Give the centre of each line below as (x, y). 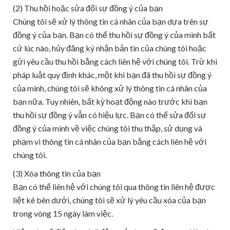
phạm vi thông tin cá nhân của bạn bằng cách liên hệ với (110, 141)
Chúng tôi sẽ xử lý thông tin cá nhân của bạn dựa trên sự (111, 21)
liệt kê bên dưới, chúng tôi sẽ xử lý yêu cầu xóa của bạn (109, 200)
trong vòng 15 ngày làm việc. (63, 213)
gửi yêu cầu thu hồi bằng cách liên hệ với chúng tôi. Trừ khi (115, 61)
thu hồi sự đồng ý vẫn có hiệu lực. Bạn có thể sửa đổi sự (110, 115)
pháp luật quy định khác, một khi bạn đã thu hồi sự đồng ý (112, 75)
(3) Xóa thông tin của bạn (57, 173)
